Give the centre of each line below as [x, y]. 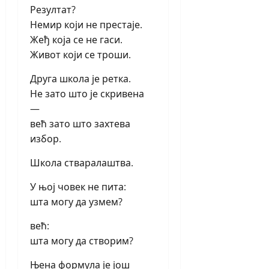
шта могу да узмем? [76, 202]
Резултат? [53, 10]
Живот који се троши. [80, 55]
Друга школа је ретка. [80, 79]
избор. [46, 139]
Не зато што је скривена [87, 94]
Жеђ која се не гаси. [76, 40]
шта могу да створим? [82, 241]
